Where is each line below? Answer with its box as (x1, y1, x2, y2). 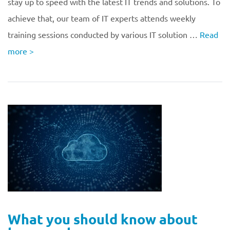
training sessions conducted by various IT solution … (8, 29, 200, 40)
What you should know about (8, 210, 198, 227)
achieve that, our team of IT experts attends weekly (8, 13, 196, 23)
